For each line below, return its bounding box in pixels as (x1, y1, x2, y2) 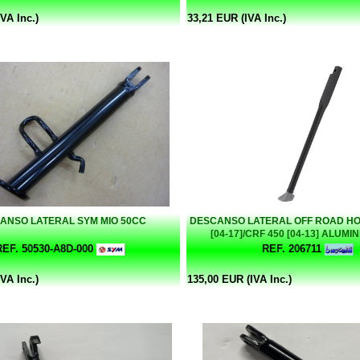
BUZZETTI (284, 240, 330, 252)
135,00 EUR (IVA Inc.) (187, 272, 292, 285)
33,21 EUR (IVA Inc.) (187, 11, 286, 24)
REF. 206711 (261, 242, 321, 255)
